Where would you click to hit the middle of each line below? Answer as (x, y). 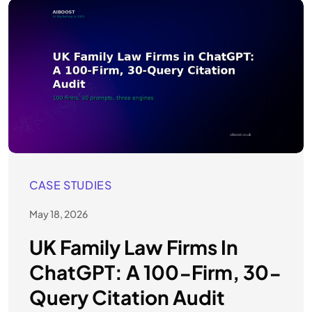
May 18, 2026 (58, 214)
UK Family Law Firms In (134, 247)
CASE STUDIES (71, 185)
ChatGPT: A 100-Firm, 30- (155, 272)
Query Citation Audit (127, 297)
